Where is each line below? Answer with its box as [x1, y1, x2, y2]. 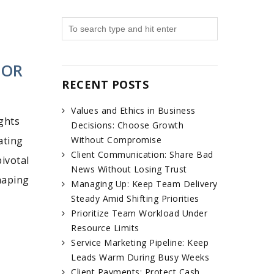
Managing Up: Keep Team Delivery [71, 178, 218, 190]
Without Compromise [71, 134, 161, 146]
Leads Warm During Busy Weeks [71, 251, 209, 264]
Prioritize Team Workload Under [71, 207, 207, 220]
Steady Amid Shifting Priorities [71, 193, 199, 205]
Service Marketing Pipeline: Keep [71, 237, 209, 249]
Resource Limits [71, 222, 139, 234]
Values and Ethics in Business [71, 105, 196, 117]
